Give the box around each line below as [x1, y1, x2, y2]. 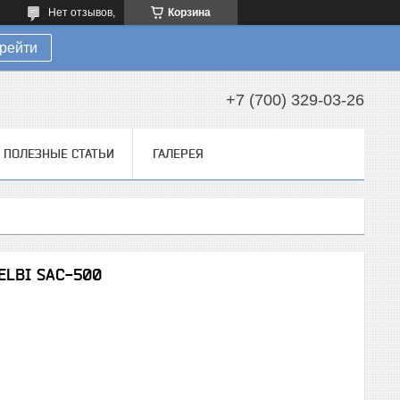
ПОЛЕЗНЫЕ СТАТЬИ [4, 146, 114, 161]
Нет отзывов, [48, 6, 115, 19]
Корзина [168, 6, 211, 19]
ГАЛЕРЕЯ [152, 146, 204, 161]
